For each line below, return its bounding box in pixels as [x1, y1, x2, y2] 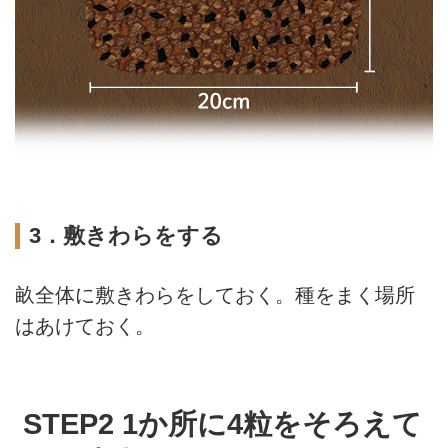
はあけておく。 [15, 314, 155, 337]
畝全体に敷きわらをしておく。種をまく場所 [15, 283, 415, 306]
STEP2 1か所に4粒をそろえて [23, 406, 422, 440]
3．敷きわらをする [28, 222, 223, 248]
